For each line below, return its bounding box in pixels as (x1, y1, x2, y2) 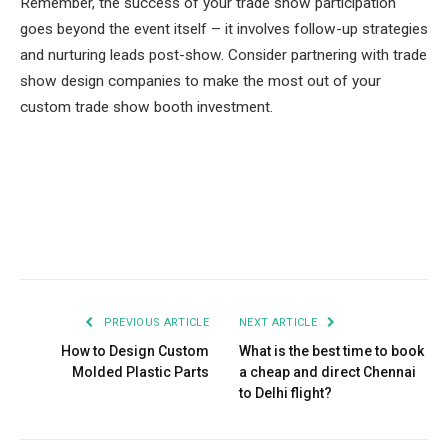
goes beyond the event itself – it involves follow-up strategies (20, 20, 428, 39)
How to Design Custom (61, 342, 209, 359)
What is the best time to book (239, 342, 424, 359)
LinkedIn (238, 230, 304, 249)
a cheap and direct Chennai (239, 363, 416, 380)
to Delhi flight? (239, 384, 332, 401)
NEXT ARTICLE (239, 315, 321, 329)
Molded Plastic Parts (72, 363, 209, 380)
